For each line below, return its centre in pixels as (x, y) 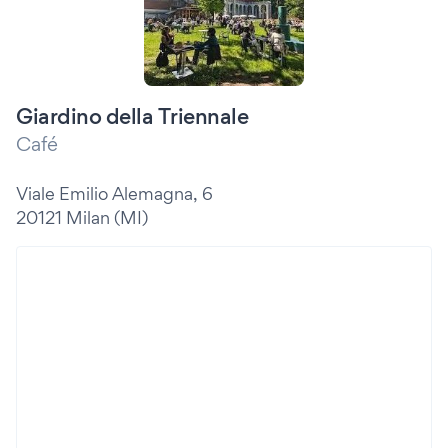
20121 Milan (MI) (82, 217)
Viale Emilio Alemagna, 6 (114, 193)
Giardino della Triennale (132, 116)
